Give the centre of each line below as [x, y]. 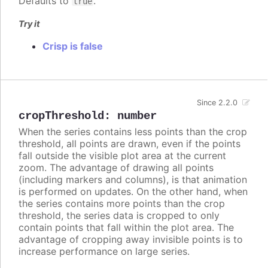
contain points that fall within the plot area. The [126, 227]
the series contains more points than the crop [122, 203]
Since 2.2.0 [217, 102]
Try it [29, 23]
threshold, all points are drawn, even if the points [130, 143]
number [137, 116]
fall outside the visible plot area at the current [122, 155]
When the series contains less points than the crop [133, 131]
